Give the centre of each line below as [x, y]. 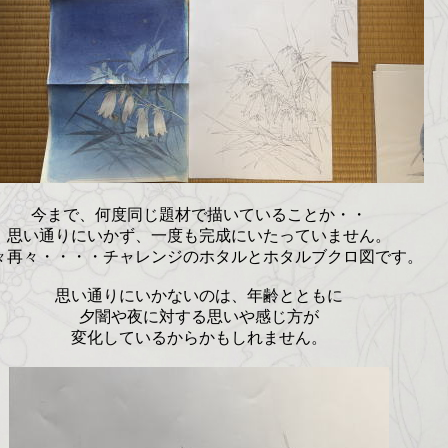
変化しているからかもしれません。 [198, 337]
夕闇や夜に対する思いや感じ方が [198, 316]
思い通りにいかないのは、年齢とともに [198, 295]
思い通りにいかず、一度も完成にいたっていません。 [198, 235]
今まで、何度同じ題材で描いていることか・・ [198, 214]
